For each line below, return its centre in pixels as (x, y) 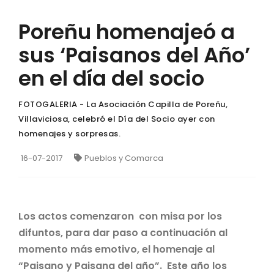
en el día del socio (111, 78)
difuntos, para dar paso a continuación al (123, 232)
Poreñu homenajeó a (127, 31)
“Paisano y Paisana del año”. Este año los (123, 265)
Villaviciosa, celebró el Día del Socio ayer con (117, 119)
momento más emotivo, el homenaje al (117, 249)
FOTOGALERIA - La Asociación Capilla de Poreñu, (123, 104)
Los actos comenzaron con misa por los (120, 216)
